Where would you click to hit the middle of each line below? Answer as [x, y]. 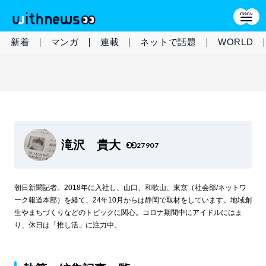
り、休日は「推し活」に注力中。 [67, 225]
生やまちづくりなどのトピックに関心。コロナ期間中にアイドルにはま [128, 213]
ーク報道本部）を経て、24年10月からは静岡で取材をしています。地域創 [133, 200]
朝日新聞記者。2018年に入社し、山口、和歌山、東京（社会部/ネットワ [130, 188]
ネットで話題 [168, 42]
